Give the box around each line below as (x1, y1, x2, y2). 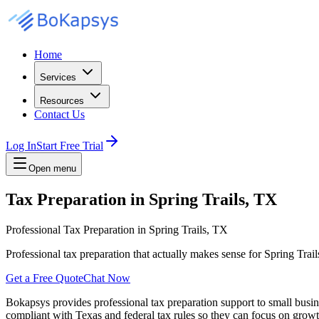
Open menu (28, 163, 76, 174)
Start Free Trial (36, 140, 103, 152)
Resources (40, 95, 84, 106)
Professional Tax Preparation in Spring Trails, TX (6, 223, 228, 236)
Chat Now (83, 271, 130, 284)
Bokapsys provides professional (6, 296, 151, 308)
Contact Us (34, 108, 85, 120)
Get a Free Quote (6, 271, 83, 284)
